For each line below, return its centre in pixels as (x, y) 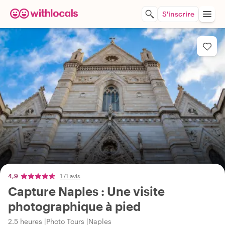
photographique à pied (74, 206)
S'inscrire (178, 14)
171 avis (70, 176)
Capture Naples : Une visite (86, 191)
